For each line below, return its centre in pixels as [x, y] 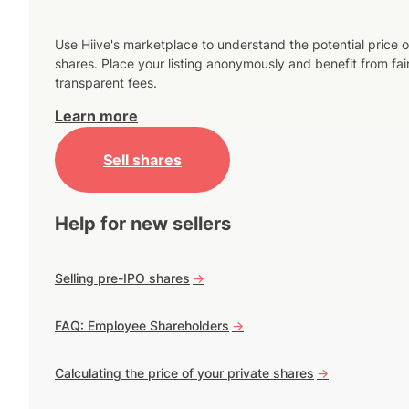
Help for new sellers [143, 224]
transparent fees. [106, 83]
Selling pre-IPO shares [122, 278]
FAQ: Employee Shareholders [142, 326]
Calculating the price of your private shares [184, 373]
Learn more [96, 116]
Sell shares [142, 159]
